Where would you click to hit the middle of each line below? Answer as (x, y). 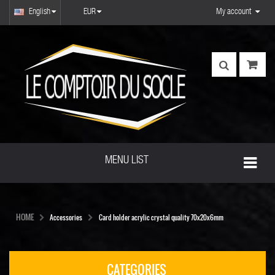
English (40, 12)
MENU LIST (126, 161)
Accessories (66, 217)
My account (234, 12)
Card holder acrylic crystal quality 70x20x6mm (161, 217)
